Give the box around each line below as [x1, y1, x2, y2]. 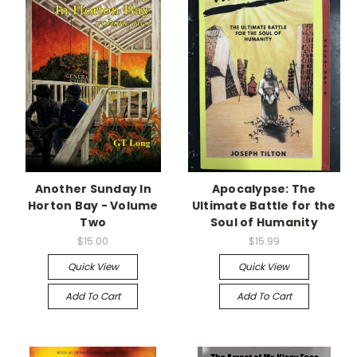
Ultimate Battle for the [191, 197, 336, 214]
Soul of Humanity [210, 214, 318, 230]
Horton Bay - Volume [27, 197, 159, 214]
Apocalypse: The [211, 180, 316, 197]
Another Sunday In [34, 180, 151, 197]
